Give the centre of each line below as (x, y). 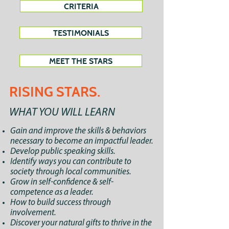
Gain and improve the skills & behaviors (78, 131)
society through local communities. (71, 172)
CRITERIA (81, 6)
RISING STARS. (55, 91)
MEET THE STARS (81, 61)
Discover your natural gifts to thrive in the (81, 223)
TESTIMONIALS (81, 33)
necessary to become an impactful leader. (82, 141)
